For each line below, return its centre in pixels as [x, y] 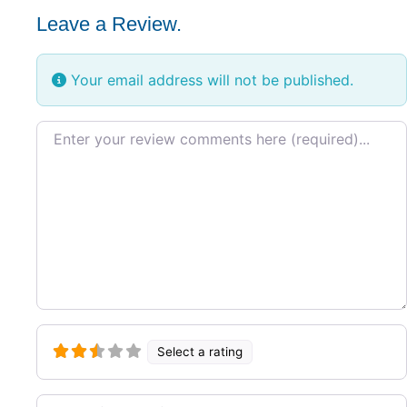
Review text [76, 127]
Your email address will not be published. [210, 79]
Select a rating [200, 352]
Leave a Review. [109, 24]
